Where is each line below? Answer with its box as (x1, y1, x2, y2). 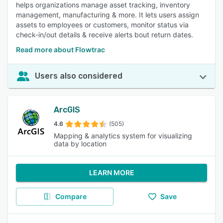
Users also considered (35, 71, 122, 81)
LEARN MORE (89, 168, 134, 177)
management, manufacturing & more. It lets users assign (16, 10, 199, 19)
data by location (54, 139, 107, 148)
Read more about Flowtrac (16, 45, 105, 54)
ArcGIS (54, 105, 80, 114)
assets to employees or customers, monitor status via (16, 20, 189, 29)
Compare (55, 192, 87, 201)
